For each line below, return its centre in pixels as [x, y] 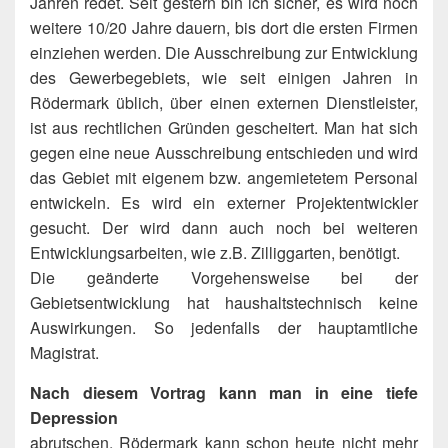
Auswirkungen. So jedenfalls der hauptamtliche [224, 327]
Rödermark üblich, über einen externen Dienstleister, [224, 102]
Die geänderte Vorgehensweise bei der [224, 277]
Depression [74, 417]
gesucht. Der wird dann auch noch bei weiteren [224, 227]
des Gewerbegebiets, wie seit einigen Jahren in [224, 77]
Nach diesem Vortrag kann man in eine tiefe [224, 392]
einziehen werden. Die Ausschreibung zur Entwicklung [224, 52]
